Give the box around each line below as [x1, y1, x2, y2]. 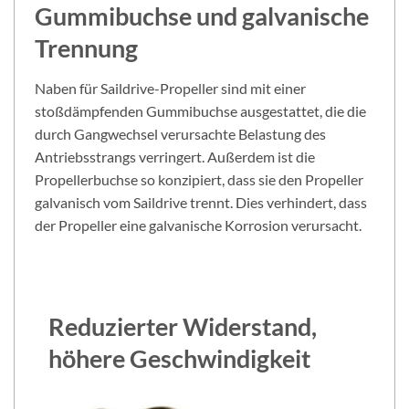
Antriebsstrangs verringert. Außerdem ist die [35, 148, 315, 166]
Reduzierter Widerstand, [48, 310, 317, 341]
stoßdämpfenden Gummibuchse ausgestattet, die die [35, 102, 366, 121]
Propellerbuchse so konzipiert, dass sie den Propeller [35, 171, 363, 189]
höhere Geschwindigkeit [48, 342, 310, 373]
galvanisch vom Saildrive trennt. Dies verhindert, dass [35, 194, 367, 212]
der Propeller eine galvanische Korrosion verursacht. [35, 216, 362, 235]
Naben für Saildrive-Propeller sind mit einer [35, 79, 306, 98]
